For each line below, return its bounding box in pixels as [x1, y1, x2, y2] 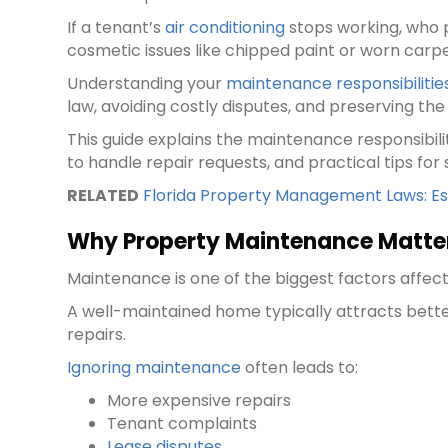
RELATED [67, 184, 140, 208]
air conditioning [165, 16, 286, 40]
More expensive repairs [107, 389, 292, 413]
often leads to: [241, 356, 359, 380]
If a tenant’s [67, 16, 166, 40]
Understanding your [67, 72, 227, 96]
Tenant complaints [107, 412, 258, 436]
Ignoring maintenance [67, 356, 242, 380]
